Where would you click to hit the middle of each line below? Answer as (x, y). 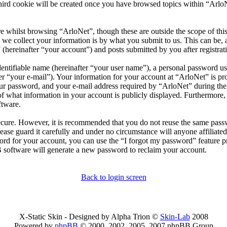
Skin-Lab (175, 217)
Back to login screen (113, 177)
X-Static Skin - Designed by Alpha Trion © (89, 217)
